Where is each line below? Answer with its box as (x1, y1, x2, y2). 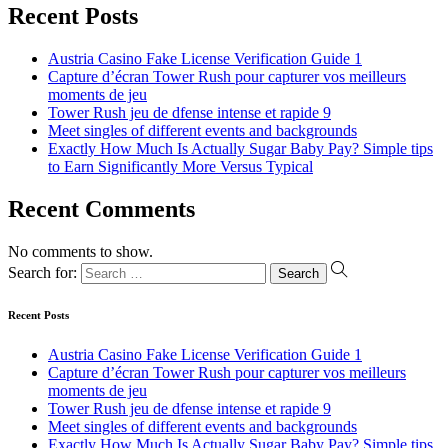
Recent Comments (8, 196, 195, 223)
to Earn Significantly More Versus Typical (48, 158, 313, 176)
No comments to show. (8, 242, 153, 260)
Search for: (8, 263, 77, 281)
